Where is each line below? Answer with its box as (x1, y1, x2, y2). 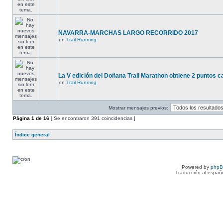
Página (13, 115, 31, 121)
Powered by (182, 164, 211, 170)
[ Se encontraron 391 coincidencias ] (49, 115, 135, 121)
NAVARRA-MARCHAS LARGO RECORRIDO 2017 (58, 29, 198, 36)
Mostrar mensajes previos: (109, 105, 168, 111)
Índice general (15, 132, 50, 137)
